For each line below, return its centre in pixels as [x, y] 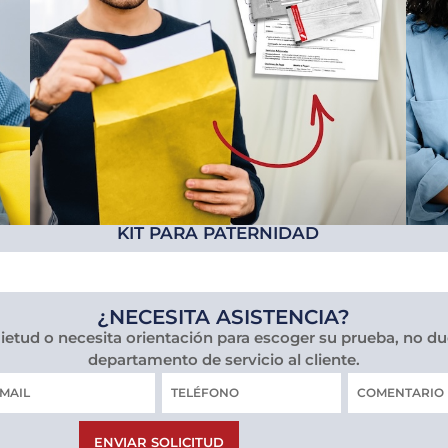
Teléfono [193, 382]
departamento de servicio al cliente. [223, 359]
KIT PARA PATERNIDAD [218, 232]
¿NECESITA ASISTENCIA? [224, 316]
